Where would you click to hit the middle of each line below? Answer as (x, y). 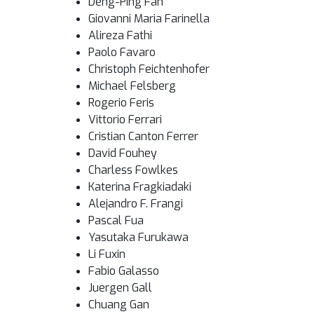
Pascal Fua (116, 220)
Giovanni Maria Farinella (149, 19)
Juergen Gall (120, 288)
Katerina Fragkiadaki (140, 187)
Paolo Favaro (122, 52)
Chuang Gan (119, 305)
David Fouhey (123, 153)
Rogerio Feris (121, 103)
